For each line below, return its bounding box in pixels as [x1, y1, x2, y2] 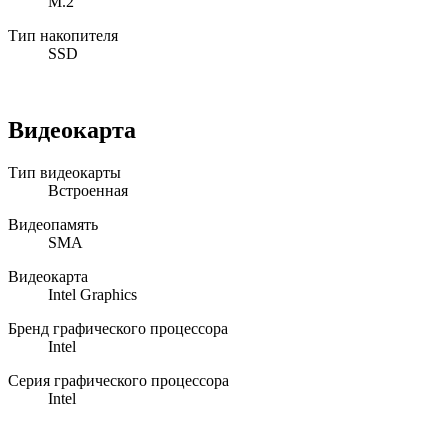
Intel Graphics [48, 286, 137, 304]
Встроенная [48, 182, 128, 200]
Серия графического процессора [8, 372, 229, 390]
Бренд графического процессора [8, 320, 228, 338]
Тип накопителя [8, 27, 118, 45]
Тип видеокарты [8, 164, 121, 182]
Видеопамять [8, 216, 98, 234]
